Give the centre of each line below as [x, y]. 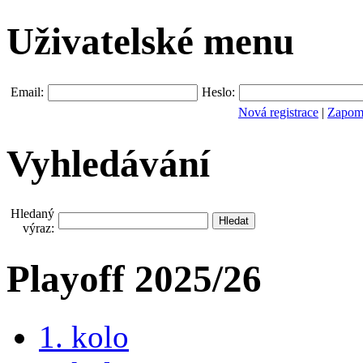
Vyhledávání [108, 163]
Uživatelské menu [150, 41]
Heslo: [218, 92]
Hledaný [32, 213]
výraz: [38, 228]
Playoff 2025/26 [134, 279]
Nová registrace [278, 113]
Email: [27, 92]
